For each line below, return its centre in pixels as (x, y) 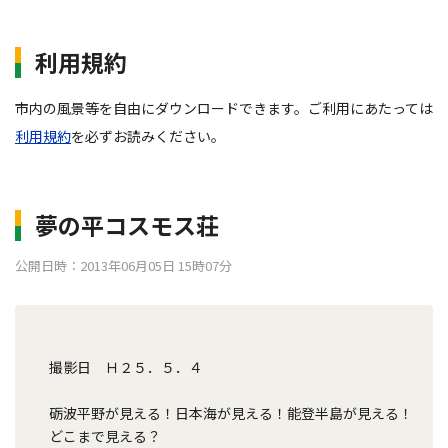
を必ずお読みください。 (148, 136)
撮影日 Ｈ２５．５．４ (119, 367)
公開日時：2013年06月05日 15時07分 (123, 265)
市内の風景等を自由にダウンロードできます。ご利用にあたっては (224, 108)
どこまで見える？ (105, 436)
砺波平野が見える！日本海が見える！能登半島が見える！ (224, 413)
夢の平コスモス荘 (127, 225)
